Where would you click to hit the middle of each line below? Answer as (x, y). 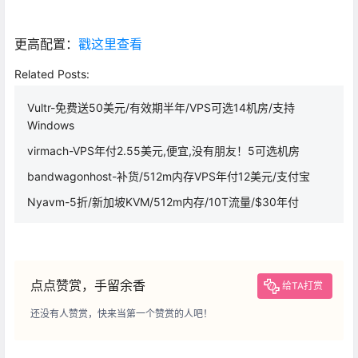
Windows (51, 125)
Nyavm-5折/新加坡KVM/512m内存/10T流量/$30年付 (163, 201)
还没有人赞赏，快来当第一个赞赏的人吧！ (121, 313)
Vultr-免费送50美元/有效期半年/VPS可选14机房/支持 (161, 107)
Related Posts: (52, 74)
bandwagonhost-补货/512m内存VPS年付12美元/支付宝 (169, 176)
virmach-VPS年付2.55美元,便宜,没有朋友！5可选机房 (163, 150)
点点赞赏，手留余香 (88, 285)
